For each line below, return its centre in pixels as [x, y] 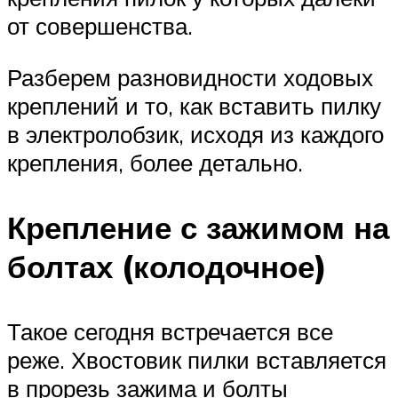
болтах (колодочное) [167, 266]
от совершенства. [100, 25]
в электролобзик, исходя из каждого [195, 134]
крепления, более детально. [155, 162]
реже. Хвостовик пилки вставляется [197, 359]
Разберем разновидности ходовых [190, 77]
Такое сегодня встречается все [170, 331]
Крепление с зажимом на [198, 227]
